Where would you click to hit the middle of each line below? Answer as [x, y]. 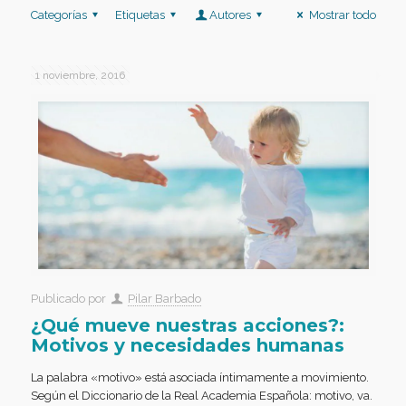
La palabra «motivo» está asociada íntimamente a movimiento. [199, 377]
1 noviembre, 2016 [80, 75]
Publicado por [69, 298]
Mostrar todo [342, 14]
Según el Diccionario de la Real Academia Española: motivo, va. [201, 395]
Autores [231, 14]
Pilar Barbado [164, 298]
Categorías [58, 14]
